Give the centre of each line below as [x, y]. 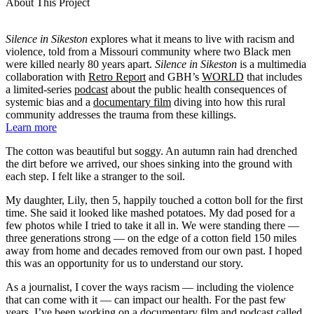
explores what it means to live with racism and [191, 39]
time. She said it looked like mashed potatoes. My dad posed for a [150, 212]
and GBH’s [174, 76]
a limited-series [40, 89]
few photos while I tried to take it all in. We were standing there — [152, 225]
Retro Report [117, 76]
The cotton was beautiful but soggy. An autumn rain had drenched [151, 151]
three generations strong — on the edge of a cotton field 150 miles [151, 238]
